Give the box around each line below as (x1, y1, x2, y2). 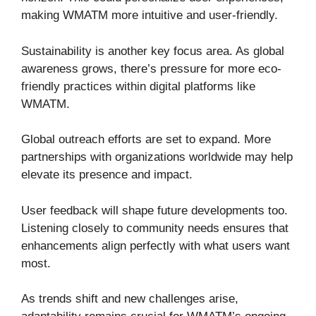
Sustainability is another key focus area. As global (21, 44, 284, 58)
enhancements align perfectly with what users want (21, 238, 290, 253)
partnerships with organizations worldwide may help (21, 150, 293, 164)
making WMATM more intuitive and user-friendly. (21, 8, 278, 23)
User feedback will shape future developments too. (21, 203, 288, 217)
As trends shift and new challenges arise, (21, 292, 238, 306)
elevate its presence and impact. (21, 168, 193, 182)
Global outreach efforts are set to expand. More (21, 133, 271, 147)
